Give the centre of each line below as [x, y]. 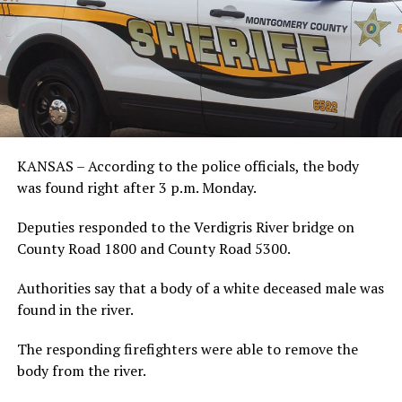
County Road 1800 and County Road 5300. [153, 249]
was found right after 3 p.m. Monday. [136, 188]
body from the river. [81, 371]
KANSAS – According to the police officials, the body [188, 166]
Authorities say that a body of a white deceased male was [200, 288]
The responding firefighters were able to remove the [187, 350]
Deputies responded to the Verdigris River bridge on [185, 227]
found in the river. [75, 310]
